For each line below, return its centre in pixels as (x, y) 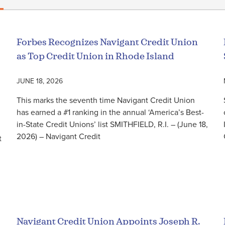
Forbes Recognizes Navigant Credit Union (107, 42)
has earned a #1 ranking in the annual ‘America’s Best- (110, 112)
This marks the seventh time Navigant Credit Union (106, 100)
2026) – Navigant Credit (59, 136)
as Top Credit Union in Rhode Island (96, 56)
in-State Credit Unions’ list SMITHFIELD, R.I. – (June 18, (113, 124)
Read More (35, 163)
